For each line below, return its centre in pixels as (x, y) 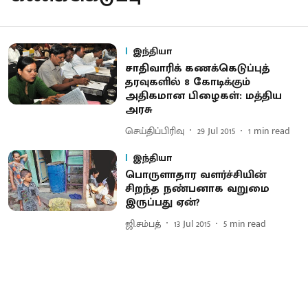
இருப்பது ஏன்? (162, 202)
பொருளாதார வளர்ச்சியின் (195, 175)
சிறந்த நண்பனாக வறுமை (197, 189)
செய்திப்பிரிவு (154, 131)
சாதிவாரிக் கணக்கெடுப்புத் (197, 68)
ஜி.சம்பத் (143, 223)
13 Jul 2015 (192, 223)
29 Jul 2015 (216, 131)
